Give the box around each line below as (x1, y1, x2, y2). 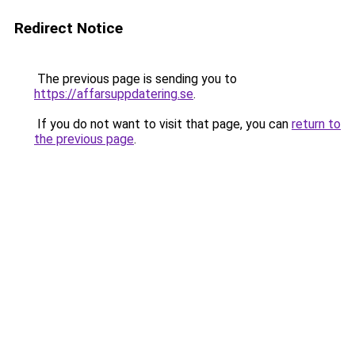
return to (292, 116, 341, 132)
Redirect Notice (14, 19, 123, 37)
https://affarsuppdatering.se (34, 86, 193, 101)
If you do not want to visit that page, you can (34, 116, 292, 132)
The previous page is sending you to (34, 71, 237, 86)
